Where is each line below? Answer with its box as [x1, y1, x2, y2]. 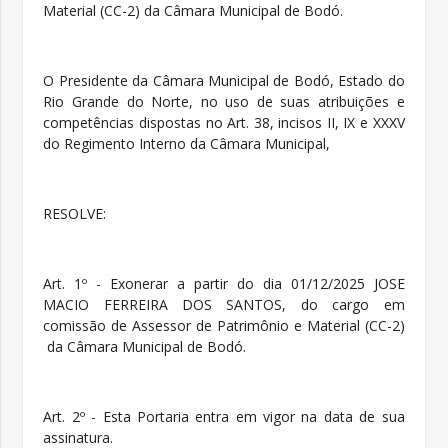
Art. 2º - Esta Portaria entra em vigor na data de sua [43, 407, 405, 427]
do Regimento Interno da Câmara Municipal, [43, 134, 331, 154]
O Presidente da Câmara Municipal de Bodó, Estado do [43, 71, 405, 91]
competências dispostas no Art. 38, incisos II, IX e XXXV [43, 113, 405, 133]
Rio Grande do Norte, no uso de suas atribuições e [43, 92, 405, 112]
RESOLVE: [43, 204, 107, 224]
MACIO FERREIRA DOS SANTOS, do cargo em [43, 295, 405, 315]
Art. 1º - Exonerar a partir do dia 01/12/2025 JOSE [43, 274, 405, 294]
